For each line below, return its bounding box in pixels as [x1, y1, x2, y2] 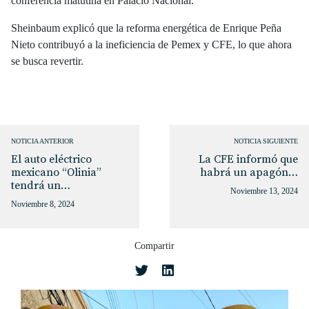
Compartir [134, 239, 175, 251]
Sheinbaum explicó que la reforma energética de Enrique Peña [11, 21, 281, 34]
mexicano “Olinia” [11, 165, 101, 179]
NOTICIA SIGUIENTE [234, 137, 298, 145]
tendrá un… [11, 178, 70, 192]
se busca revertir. [11, 54, 83, 67]
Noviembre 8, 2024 [11, 199, 74, 209]
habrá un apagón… [200, 165, 298, 179]
